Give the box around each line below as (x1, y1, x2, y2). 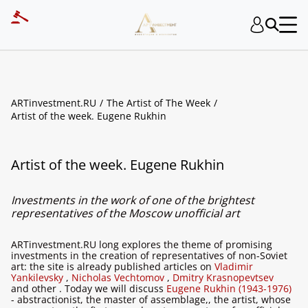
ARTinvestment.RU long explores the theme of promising (11, 238, 272, 251)
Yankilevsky (11, 271, 66, 284)
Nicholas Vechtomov (71, 271, 167, 284)
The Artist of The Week (107, 96, 210, 109)
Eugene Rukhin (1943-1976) (166, 282, 291, 295)
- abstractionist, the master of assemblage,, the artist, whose (11, 293, 291, 306)
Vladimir (214, 260, 253, 273)
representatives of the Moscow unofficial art (11, 206, 240, 221)
